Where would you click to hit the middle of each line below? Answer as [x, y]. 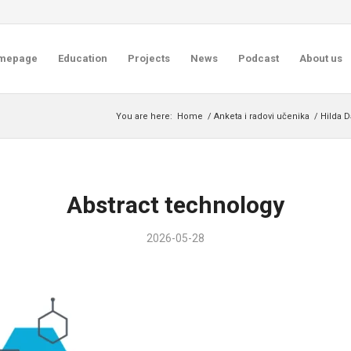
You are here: [144, 116]
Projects [148, 58]
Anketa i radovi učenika [262, 116]
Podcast [258, 58]
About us [320, 58]
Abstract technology [175, 205]
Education [82, 58]
